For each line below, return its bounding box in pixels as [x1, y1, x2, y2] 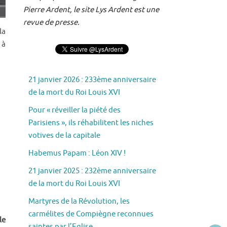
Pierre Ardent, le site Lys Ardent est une [23, 5, 159, 15]
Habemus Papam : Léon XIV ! [28, 148, 126, 158]
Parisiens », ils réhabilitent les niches [28, 118, 154, 128]
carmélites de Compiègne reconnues [28, 209, 154, 219]
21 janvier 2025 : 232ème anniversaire [28, 166, 156, 176]
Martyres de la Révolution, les [28, 197, 130, 206]
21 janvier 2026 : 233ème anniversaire [28, 75, 156, 85]
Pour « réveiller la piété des [28, 105, 121, 115]
